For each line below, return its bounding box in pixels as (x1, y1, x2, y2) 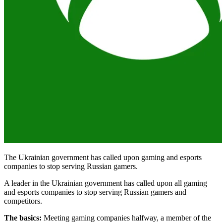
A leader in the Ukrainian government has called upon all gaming (4, 178, 207, 187)
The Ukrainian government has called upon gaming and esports (4, 153, 202, 162)
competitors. (4, 196, 42, 205)
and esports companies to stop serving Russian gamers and (4, 187, 186, 196)
